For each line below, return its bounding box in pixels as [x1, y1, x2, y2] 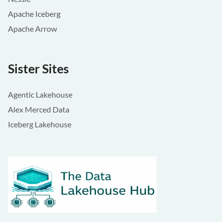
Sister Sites [8, 61, 69, 76]
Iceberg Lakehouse [8, 119, 71, 129]
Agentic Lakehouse [8, 90, 72, 100]
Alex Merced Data [8, 105, 69, 114]
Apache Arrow [8, 24, 57, 34]
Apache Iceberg [8, 9, 60, 19]
